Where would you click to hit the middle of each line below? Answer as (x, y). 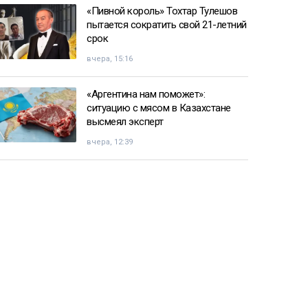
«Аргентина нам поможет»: (146, 94)
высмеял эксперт (125, 122)
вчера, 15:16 (110, 59)
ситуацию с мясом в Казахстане (159, 108)
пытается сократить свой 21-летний (167, 25)
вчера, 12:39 (110, 142)
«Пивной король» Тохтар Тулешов (162, 11)
